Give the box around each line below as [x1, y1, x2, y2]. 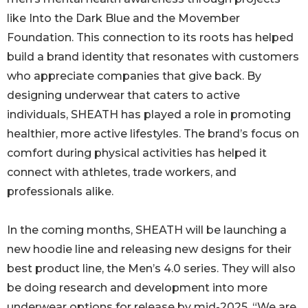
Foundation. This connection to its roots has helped [7, 31, 294, 45]
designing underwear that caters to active [7, 89, 240, 102]
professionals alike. [7, 185, 113, 199]
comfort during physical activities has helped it [7, 146, 267, 160]
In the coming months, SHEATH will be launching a [7, 223, 287, 237]
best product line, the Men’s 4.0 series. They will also [7, 262, 296, 276]
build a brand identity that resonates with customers [7, 50, 299, 64]
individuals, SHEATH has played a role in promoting [7, 108, 291, 122]
